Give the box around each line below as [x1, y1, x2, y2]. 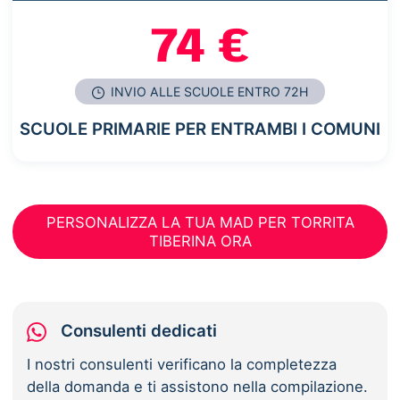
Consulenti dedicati [61, 320, 218, 341]
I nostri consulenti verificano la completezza [27, 354, 337, 373]
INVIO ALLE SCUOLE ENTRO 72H [107, 84, 309, 100]
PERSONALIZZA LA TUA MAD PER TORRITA [46, 212, 354, 231]
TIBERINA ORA [148, 231, 252, 250]
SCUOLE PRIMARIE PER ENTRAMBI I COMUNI [20, 119, 380, 140]
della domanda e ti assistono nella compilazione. [27, 377, 369, 396]
